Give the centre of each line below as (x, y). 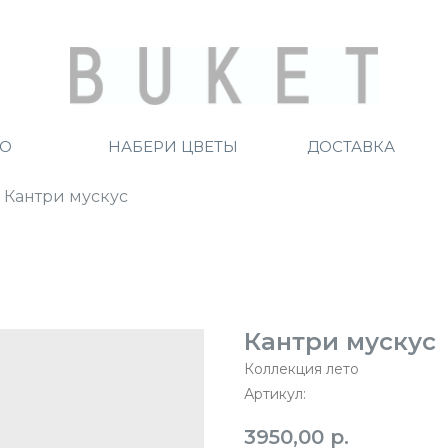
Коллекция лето (301, 369)
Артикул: (275, 394)
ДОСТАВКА (350, 146)
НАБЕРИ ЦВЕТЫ (173, 146)
